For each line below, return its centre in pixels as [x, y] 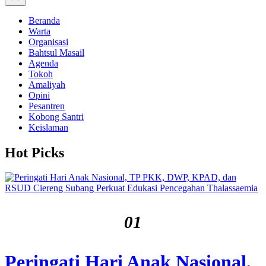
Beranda [44, 20]
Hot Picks [34, 152]
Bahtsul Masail [56, 52]
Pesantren [47, 106]
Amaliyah [47, 84]
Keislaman [48, 127]
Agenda [43, 63]
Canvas [22, 12]
